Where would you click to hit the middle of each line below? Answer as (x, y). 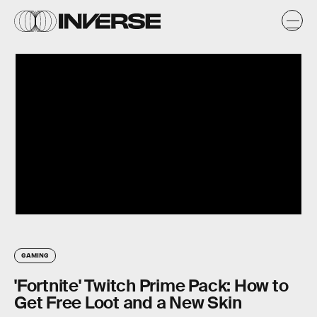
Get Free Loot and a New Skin (128, 303)
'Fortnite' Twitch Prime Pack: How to (151, 286)
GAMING (35, 255)
